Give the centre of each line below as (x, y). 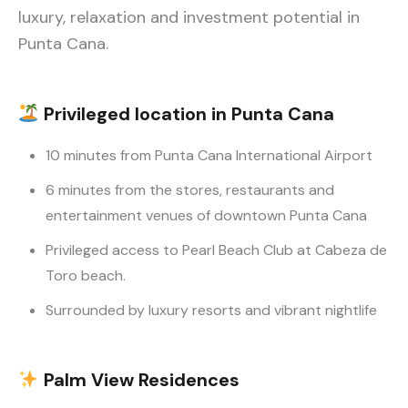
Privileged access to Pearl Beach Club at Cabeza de (216, 250)
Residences (189, 380)
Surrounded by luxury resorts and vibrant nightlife (211, 311)
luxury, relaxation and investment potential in (189, 18)
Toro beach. (86, 276)
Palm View (88, 380)
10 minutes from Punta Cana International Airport (209, 156)
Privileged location (125, 114)
